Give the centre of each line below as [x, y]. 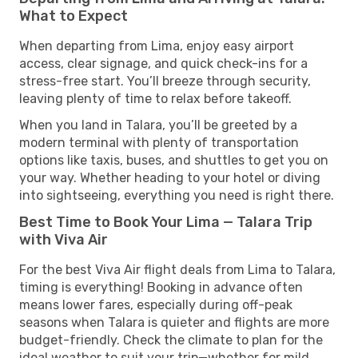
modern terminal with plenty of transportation [159, 142]
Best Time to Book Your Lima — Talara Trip [166, 222]
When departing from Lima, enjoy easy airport [157, 46]
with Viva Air [64, 239]
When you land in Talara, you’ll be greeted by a [158, 125]
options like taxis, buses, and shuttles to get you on [174, 160]
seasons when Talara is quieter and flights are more [174, 322]
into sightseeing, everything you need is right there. [177, 195]
